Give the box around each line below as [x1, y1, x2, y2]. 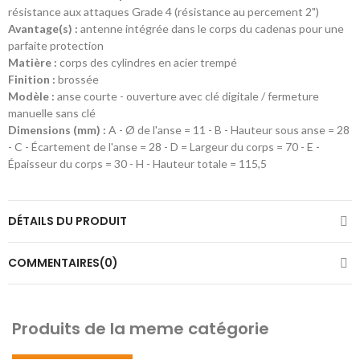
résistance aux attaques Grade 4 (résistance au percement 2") [8, 5, 319, 18]
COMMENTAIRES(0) [8, 255, 118, 271]
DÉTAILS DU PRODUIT [8, 213, 127, 229]
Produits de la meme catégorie [12, 317, 269, 340]
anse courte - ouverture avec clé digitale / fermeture [55, 89, 319, 103]
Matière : [8, 55, 59, 69]
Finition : [8, 72, 58, 86]
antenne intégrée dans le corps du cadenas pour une [80, 22, 344, 35]
